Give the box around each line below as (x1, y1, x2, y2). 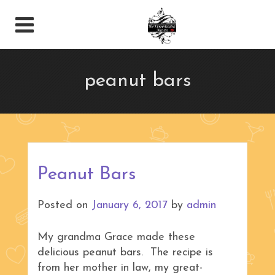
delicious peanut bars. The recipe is (37, 247, 213, 259)
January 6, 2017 (91, 199, 168, 212)
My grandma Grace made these (37, 231, 195, 244)
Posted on (37, 199, 91, 212)
